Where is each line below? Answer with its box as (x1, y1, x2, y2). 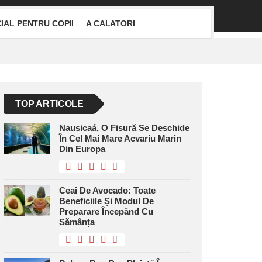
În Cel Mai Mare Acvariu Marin (59, 133, 181, 143)
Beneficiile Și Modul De (59, 196, 154, 206)
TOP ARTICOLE (15, 99, 84, 109)
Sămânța (59, 217, 95, 227)
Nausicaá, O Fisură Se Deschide (59, 123, 189, 133)
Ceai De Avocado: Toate (59, 185, 156, 195)
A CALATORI (86, 19, 135, 28)
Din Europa (59, 144, 105, 154)
